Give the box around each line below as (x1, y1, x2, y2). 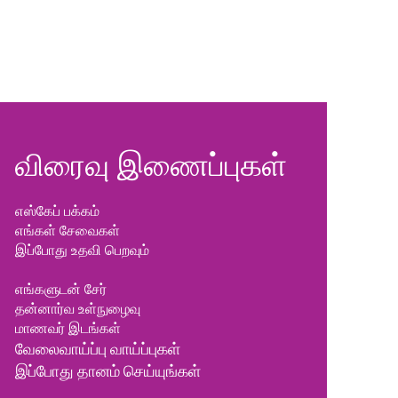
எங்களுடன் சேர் (14, 281, 107, 298)
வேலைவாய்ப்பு (14, 341, 110, 358)
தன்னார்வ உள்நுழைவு (14, 300, 140, 317)
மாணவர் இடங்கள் (14, 320, 124, 337)
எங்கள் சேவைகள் (14, 222, 120, 239)
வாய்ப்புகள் (109, 341, 180, 358)
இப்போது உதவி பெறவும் (14, 242, 149, 259)
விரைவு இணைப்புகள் (14, 139, 287, 185)
